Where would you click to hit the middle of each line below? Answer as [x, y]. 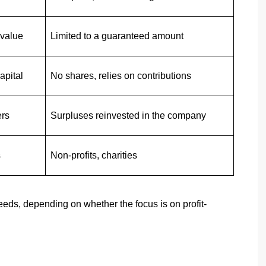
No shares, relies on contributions [121, 76]
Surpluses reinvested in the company [128, 116]
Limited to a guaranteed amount [117, 36]
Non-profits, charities [94, 156]
